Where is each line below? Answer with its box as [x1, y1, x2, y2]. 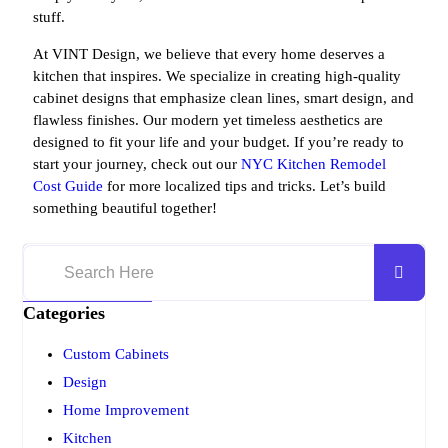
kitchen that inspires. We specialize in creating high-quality [33, 68, 401, 85]
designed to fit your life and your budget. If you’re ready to [33, 134, 404, 151]
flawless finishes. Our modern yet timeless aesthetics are [33, 112, 383, 129]
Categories [23, 303, 105, 324]
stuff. [33, 9, 65, 26]
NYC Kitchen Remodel [241, 156, 386, 173]
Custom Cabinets [63, 346, 169, 363]
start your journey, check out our [33, 156, 241, 173]
